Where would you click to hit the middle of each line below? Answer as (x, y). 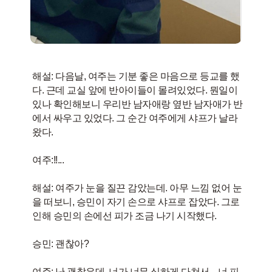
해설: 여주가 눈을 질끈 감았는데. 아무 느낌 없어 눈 (137, 188)
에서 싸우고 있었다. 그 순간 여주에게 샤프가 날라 (135, 118)
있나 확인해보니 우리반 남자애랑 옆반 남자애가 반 (138, 104)
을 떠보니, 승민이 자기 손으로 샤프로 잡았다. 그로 (136, 202)
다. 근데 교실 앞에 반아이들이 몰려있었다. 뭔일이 (135, 90)
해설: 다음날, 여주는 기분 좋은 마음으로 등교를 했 (136, 76)
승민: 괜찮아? (61, 243)
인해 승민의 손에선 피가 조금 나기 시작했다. (124, 216)
